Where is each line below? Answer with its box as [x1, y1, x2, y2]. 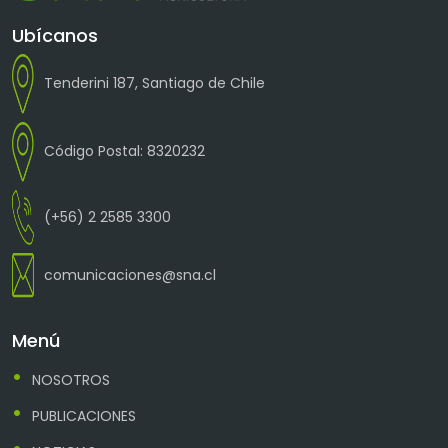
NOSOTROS [32, 370, 110, 391]
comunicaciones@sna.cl [44, 264, 216, 285]
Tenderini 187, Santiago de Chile [44, 73, 265, 94]
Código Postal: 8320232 [44, 141, 205, 162]
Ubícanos [12, 23, 98, 49]
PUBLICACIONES [32, 406, 136, 427]
